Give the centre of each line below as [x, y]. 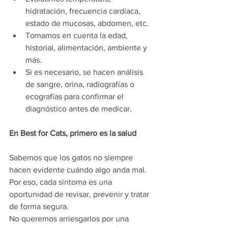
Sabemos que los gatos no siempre [72, 158]
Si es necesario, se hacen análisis [85, 72]
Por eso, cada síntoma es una [62, 182]
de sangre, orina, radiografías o [81, 84]
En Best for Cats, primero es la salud [73, 133]
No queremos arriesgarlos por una [70, 219]
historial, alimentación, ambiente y [87, 48]
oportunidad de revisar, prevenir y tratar [80, 194]
